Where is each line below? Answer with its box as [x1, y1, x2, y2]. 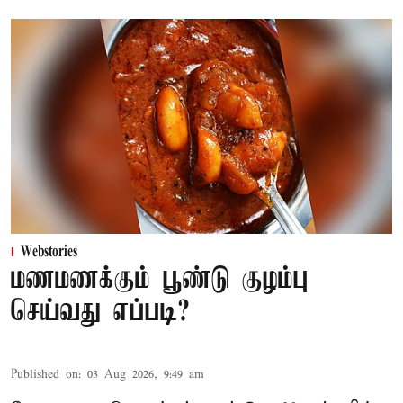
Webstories [21, 244, 77, 261]
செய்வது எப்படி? [11, 296, 190, 328]
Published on [11, 366, 78, 382]
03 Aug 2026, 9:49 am [87, 366, 204, 382]
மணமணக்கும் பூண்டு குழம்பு [11, 264, 309, 296]
